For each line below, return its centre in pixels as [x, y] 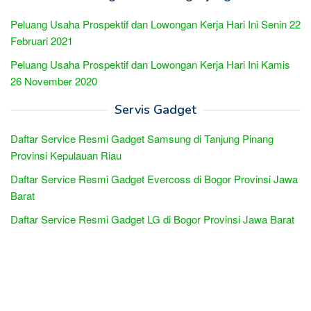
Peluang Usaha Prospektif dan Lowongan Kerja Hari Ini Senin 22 [155, 24]
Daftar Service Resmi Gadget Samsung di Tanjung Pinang [142, 138]
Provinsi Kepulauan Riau [66, 155]
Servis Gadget [155, 109]
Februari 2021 [42, 40]
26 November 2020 [54, 81]
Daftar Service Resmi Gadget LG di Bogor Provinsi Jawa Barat [152, 219]
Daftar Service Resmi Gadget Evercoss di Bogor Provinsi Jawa [154, 178]
